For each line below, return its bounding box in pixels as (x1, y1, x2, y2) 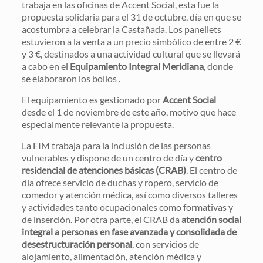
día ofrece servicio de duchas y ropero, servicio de (21, 176, 218, 188)
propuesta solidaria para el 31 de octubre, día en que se (21, 11, 241, 22)
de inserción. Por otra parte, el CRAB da (21, 213, 181, 225)
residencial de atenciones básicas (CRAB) (21, 164, 186, 176)
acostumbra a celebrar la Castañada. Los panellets (21, 23, 221, 35)
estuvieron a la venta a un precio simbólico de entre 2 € (21, 35, 241, 47)
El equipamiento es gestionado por (21, 93, 163, 105)
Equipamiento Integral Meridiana (69, 60, 204, 72)
